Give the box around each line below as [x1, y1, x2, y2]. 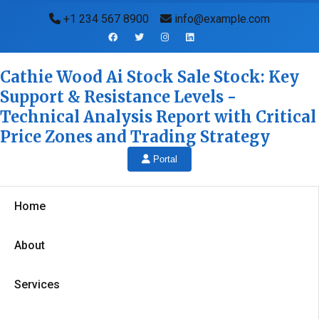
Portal [150, 154, 177, 164]
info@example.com [172, 12, 270, 26]
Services [14, 278, 60, 291]
